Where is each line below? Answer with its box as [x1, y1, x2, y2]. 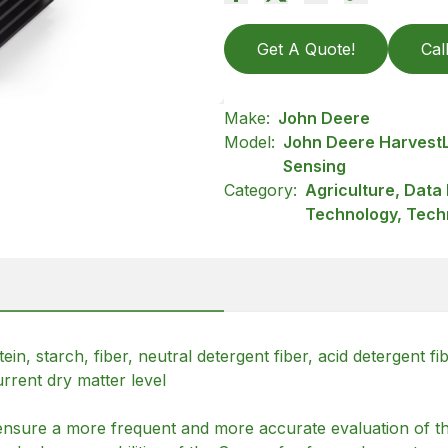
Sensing [283, 156, 346, 177]
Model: [224, 132, 275, 153]
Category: [224, 180, 297, 201]
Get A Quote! [257, 39, 355, 60]
